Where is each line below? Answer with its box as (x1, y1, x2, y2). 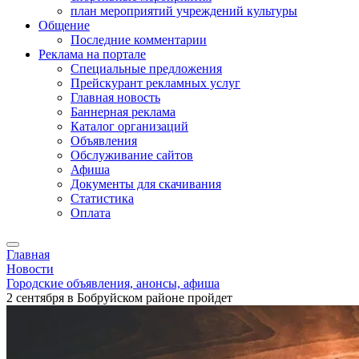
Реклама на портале (38, 47, 146, 61)
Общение (38, 18, 90, 32)
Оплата (71, 206, 111, 220)
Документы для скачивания (71, 177, 221, 191)
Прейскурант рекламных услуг (71, 76, 240, 90)
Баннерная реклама (71, 105, 175, 119)
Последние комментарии (71, 33, 207, 46)
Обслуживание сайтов (71, 148, 193, 162)
